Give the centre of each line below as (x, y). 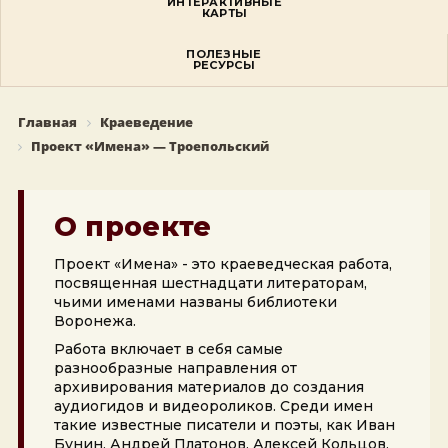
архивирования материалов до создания (208, 387)
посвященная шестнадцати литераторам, (210, 283)
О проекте (132, 227)
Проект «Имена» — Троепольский (149, 146)
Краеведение (146, 122)
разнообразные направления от (175, 368)
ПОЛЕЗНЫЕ (224, 54)
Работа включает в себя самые (168, 349)
